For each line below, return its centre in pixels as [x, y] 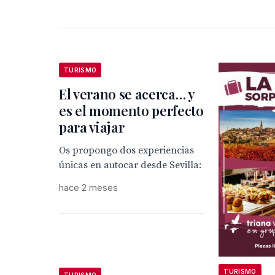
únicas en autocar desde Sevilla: [130, 165]
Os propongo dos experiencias [126, 151]
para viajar [92, 127]
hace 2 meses [88, 188]
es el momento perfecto [131, 111]
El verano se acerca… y [127, 94]
